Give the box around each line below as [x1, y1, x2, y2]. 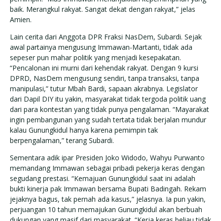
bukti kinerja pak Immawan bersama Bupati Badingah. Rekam [10, 184, 206, 193]
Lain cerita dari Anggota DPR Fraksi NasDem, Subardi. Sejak [10, 32, 202, 41]
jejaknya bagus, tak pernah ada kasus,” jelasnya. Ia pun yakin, [10, 194, 206, 204]
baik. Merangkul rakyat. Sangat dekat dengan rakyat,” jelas [10, 4, 195, 14]
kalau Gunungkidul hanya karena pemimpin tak [10, 125, 158, 135]
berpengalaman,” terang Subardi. [10, 135, 114, 145]
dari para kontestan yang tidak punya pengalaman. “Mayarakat [10, 104, 209, 114]
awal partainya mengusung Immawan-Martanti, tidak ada [10, 42, 192, 52]
